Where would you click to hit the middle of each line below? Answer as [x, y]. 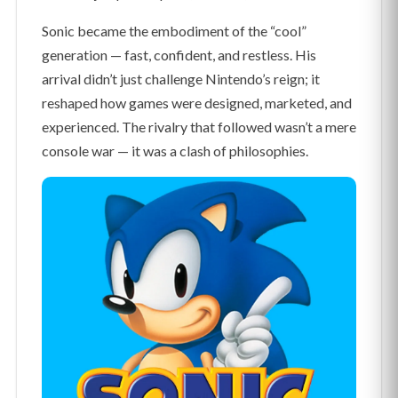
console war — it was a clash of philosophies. [175, 151]
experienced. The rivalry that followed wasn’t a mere [199, 127]
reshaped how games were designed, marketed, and [197, 103]
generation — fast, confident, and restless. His [179, 55]
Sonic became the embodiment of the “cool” [174, 31]
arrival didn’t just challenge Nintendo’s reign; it [181, 79]
